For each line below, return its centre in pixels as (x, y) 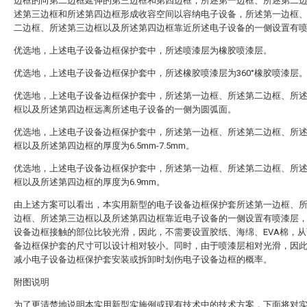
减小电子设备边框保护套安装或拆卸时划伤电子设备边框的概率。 (143, 259)
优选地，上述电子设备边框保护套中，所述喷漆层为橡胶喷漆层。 (143, 50)
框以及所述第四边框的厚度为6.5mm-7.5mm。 (104, 146)
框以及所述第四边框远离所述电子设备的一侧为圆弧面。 (125, 109)
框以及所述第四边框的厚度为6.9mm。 (89, 182)
